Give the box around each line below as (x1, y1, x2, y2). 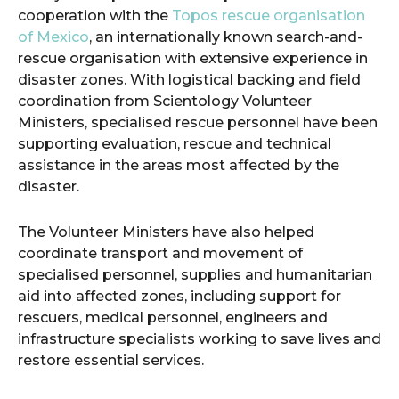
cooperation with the (18, 7, 172, 24)
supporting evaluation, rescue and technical (18, 135, 331, 152)
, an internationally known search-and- (89, 28, 362, 45)
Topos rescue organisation (172, 7, 365, 24)
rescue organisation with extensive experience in (18, 50, 368, 67)
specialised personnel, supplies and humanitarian (18, 266, 372, 283)
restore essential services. (18, 352, 204, 369)
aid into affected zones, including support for (18, 288, 341, 305)
